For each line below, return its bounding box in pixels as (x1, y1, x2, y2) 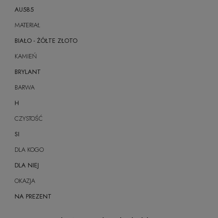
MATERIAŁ (15, 20, 40, 30)
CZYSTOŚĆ (15, 114, 43, 123)
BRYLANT (15, 67, 41, 76)
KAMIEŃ (15, 52, 37, 61)
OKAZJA (15, 176, 35, 185)
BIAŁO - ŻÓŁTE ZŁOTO (15, 36, 77, 45)
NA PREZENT (15, 192, 52, 201)
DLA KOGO (15, 145, 44, 154)
